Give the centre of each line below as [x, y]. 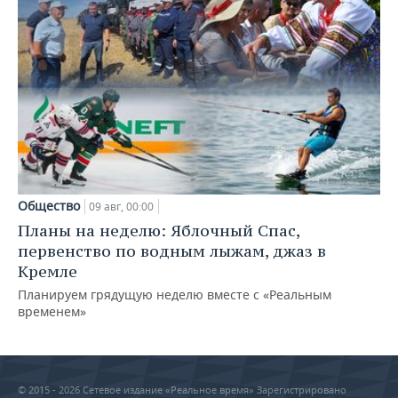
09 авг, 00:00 [121, 206]
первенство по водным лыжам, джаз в [172, 251]
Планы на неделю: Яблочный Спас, [159, 230]
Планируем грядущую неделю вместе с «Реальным [175, 294]
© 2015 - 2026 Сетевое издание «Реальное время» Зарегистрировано [182, 389]
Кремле [48, 271]
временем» [52, 311]
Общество [49, 205]
